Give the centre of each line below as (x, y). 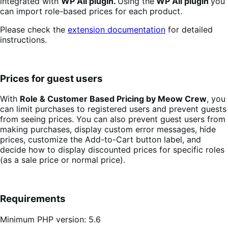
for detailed (189, 30)
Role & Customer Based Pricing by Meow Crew (113, 99)
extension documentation (117, 30)
